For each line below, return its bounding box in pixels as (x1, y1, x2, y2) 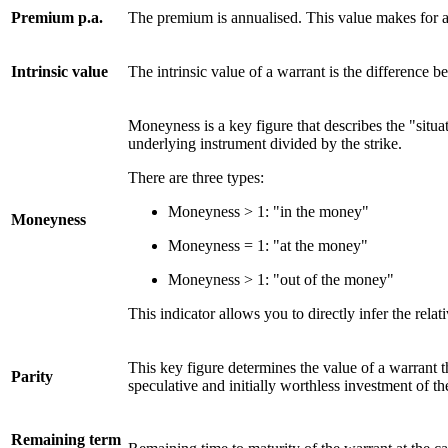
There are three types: (128, 169, 264, 187)
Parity (11, 368, 53, 386)
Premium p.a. (11, 9, 103, 27)
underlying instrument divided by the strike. (128, 135, 402, 153)
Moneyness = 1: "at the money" (168, 237, 368, 255)
